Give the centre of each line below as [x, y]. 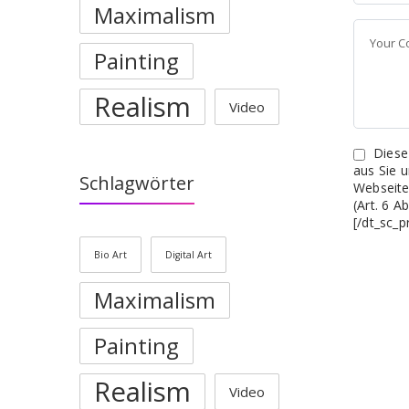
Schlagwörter [137, 183]
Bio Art [110, 255]
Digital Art [189, 255]
